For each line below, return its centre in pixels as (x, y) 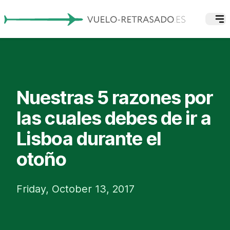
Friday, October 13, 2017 (75, 189)
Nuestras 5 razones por (115, 97)
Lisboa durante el (89, 138)
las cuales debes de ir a (114, 118)
